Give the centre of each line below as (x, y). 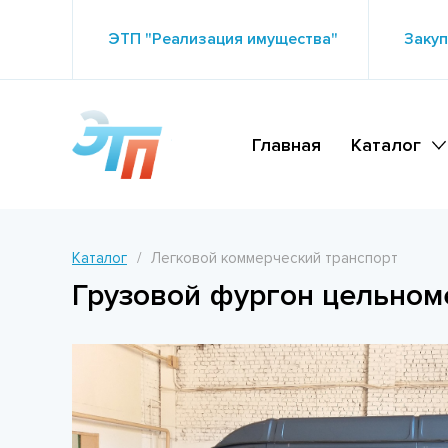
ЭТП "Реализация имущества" (223, 39)
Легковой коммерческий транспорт (274, 258)
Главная (286, 144)
